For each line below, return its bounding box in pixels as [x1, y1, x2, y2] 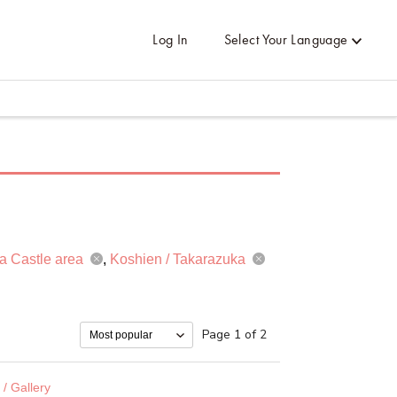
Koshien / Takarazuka [110, 252, 249, 267]
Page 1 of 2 [202, 326, 267, 343]
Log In [152, 30, 189, 49]
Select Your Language [223, 30, 348, 49]
